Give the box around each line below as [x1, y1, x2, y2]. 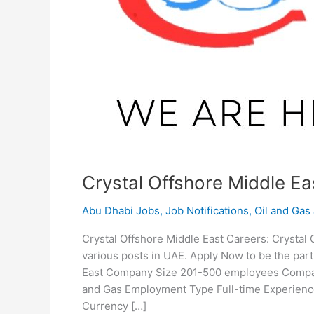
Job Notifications [165, 203, 249, 217]
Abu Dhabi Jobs [82, 203, 160, 217]
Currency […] [82, 299, 146, 313]
